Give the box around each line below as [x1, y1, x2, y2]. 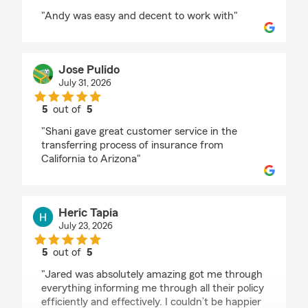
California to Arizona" [41, 153, 141, 164]
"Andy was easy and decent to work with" [41, 10, 238, 21]
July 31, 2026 [58, 78, 111, 88]
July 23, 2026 [58, 221, 113, 231]
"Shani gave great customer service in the [41, 126, 237, 137]
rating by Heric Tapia [66, 259, 163, 270]
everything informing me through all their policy [41, 283, 264, 294]
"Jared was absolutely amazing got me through [41, 269, 263, 280]
